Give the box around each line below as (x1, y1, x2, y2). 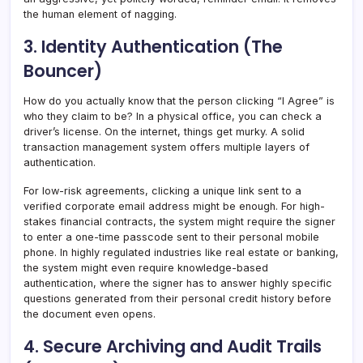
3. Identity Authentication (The (23, 34, 283, 58)
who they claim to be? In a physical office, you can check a (23, 109, 322, 122)
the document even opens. (23, 307, 156, 320)
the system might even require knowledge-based (23, 261, 268, 274)
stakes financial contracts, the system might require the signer (23, 215, 335, 228)
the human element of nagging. (23, 7, 177, 20)
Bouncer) (23, 58, 102, 83)
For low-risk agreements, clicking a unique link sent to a (23, 184, 301, 197)
